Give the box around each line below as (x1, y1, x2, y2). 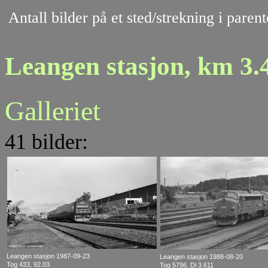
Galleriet (5, 96, 100, 127)
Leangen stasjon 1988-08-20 (160, 253, 243, 261)
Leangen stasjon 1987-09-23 (7, 252, 90, 260)
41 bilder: (5, 130, 88, 154)
